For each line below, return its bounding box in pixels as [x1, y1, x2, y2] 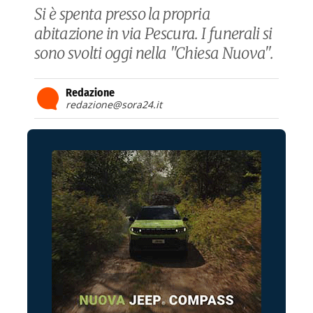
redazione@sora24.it [66, 98, 162, 112]
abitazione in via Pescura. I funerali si [34, 24, 272, 44]
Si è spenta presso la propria [34, 4, 210, 24]
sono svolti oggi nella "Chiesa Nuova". [34, 43, 273, 64]
